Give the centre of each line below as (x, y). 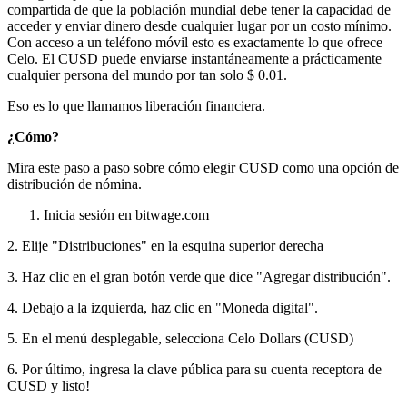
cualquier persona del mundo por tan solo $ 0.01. (147, 74)
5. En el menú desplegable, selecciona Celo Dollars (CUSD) (180, 338)
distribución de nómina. (74, 184)
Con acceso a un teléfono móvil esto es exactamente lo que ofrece (195, 42)
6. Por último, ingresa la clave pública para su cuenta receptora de (194, 369)
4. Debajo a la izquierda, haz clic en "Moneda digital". (163, 307)
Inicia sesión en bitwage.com (126, 214)
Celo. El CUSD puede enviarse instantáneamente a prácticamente (194, 58)
